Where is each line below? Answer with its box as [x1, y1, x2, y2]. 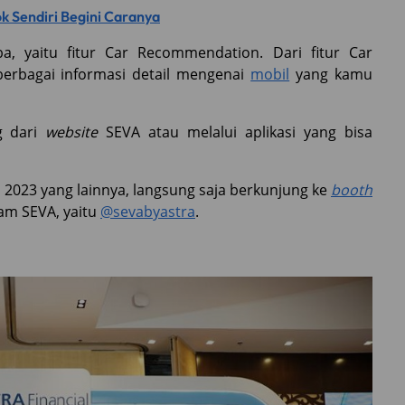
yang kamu [289, 64, 373, 85]
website [45, 122, 107, 143]
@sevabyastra [100, 202, 195, 222]
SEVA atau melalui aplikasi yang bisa [106, 122, 373, 143]
